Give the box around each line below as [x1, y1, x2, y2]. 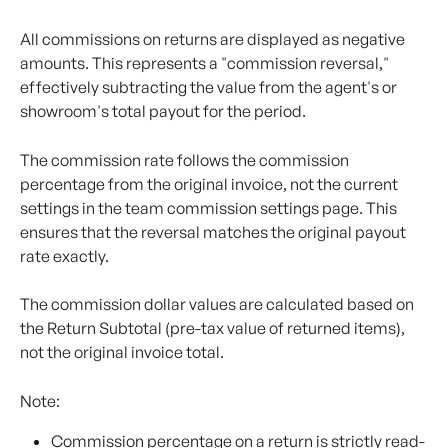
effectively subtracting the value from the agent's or [20, 77, 400, 98]
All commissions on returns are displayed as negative [20, 29, 408, 50]
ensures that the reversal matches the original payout [20, 221, 409, 242]
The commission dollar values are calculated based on [20, 294, 417, 315]
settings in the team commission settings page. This [20, 197, 400, 218]
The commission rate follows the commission [20, 149, 352, 170]
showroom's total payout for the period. [20, 101, 306, 122]
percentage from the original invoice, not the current [20, 173, 401, 194]
